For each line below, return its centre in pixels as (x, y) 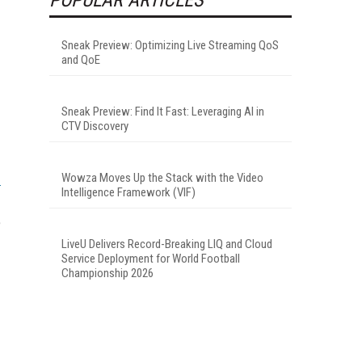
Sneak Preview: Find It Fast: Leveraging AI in (163, 111)
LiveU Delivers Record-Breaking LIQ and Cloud (167, 244)
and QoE (81, 59)
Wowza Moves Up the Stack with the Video (162, 177)
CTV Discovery (95, 126)
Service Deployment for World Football (151, 258)
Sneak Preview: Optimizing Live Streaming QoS (170, 45)
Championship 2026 (107, 273)
